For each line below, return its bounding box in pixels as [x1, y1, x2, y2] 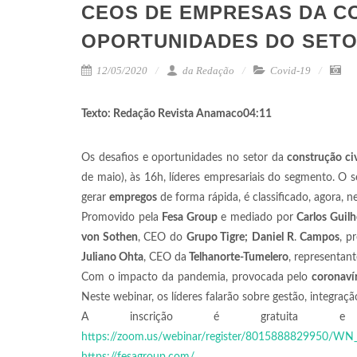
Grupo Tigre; [186, 232, 249, 243]
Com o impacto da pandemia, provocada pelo [81, 272, 312, 283]
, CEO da [143, 252, 186, 263]
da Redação [180, 65, 234, 76]
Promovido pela [81, 212, 163, 223]
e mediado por [217, 212, 297, 223]
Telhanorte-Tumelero [186, 252, 288, 263]
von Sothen [81, 232, 138, 243]
